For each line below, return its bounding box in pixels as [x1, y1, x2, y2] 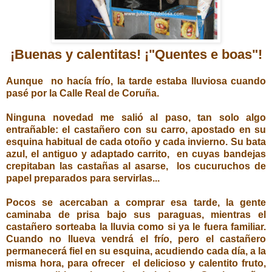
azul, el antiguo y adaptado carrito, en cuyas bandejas [6, 148, 266, 159]
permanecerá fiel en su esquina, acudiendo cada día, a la [6, 245, 266, 256]
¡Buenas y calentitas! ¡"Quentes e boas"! [10, 46, 262, 62]
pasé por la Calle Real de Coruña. [6, 87, 161, 98]
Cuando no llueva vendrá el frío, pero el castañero [6, 233, 266, 244]
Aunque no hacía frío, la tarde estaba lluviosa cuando [6, 75, 266, 86]
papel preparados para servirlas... [6, 172, 160, 183]
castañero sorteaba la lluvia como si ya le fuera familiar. [6, 221, 266, 232]
